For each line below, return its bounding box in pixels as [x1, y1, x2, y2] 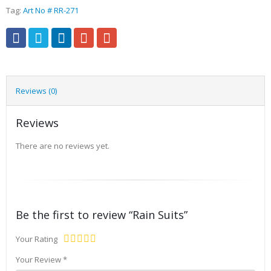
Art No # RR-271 [23, 5, 79, 16]
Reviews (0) [16, 85, 57, 96]
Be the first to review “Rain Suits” [16, 207, 188, 222]
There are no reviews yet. [16, 140, 109, 151]
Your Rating [16, 233, 57, 244]
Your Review [16, 253, 63, 265]
